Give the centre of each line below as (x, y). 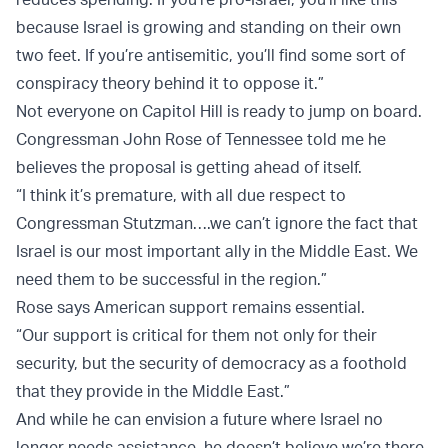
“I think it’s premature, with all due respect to (181, 194)
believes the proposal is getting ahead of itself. (189, 166)
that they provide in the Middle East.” (153, 390)
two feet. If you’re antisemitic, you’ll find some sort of (210, 54)
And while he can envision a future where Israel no (199, 418)
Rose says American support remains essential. (190, 306)
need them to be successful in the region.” (171, 278)
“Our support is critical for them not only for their (196, 334)
